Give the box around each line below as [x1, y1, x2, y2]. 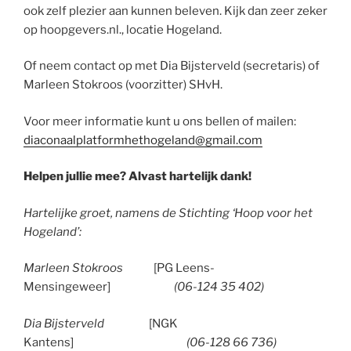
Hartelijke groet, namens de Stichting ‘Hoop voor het [24, 205, 313, 220]
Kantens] [24, 335, 74, 349]
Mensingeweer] [24, 280, 110, 295]
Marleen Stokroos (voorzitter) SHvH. [24, 78, 223, 92]
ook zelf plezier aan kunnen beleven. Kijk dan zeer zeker [24, 3, 327, 18]
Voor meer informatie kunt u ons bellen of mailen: [24, 114, 296, 128]
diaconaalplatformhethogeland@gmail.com [24, 132, 262, 147]
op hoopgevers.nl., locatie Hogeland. [24, 22, 222, 37]
